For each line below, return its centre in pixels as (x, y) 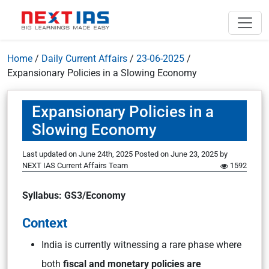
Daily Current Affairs (84, 59)
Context (45, 223)
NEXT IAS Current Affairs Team (75, 165)
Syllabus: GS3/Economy (74, 195)
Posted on (153, 154)
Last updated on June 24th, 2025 (78, 154)
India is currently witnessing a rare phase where (141, 245)
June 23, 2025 (194, 154)
